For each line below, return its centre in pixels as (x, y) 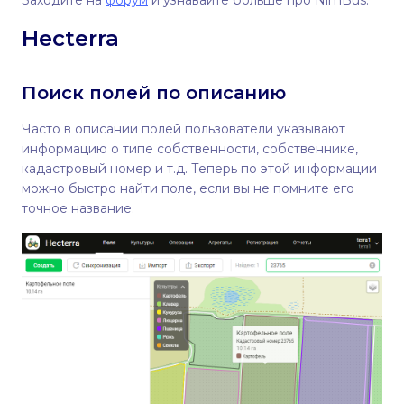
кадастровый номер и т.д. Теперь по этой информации (199, 169)
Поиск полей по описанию (154, 93)
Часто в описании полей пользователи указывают (184, 129)
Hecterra (73, 39)
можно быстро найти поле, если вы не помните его (188, 189)
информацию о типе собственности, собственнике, (190, 149)
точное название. (80, 209)
